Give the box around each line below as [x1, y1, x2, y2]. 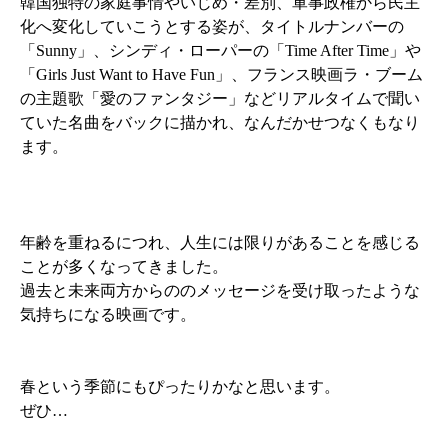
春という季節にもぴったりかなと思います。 [20, 378, 341, 396]
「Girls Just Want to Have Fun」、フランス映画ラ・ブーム [20, 66, 424, 84]
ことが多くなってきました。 [20, 258, 229, 276]
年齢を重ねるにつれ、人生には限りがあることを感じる [20, 234, 421, 252]
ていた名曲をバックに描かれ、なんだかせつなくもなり [20, 114, 421, 132]
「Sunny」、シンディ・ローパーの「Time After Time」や [20, 42, 422, 60]
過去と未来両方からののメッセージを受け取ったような [20, 282, 421, 300]
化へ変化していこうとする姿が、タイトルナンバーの [20, 18, 405, 36]
